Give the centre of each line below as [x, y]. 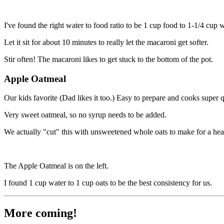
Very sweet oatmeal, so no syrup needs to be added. [85, 115]
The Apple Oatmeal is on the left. [57, 166]
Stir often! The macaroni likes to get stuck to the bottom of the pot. [109, 59]
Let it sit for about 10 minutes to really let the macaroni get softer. [106, 42]
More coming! [40, 213]
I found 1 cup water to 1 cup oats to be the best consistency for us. [109, 183]
